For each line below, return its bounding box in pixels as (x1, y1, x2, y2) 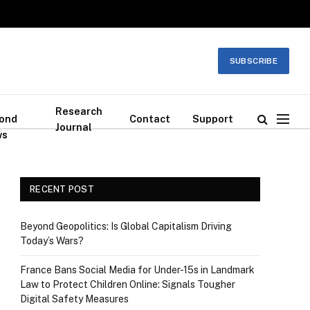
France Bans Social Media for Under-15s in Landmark (20, 264, 255, 275)
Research (55, 104, 103, 117)
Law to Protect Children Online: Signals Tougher (20, 279, 235, 290)
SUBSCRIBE (229, 56, 277, 66)
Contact (129, 113, 170, 125)
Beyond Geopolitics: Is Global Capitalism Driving (20, 221, 232, 232)
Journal (55, 120, 93, 133)
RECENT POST (30, 184, 94, 194)
